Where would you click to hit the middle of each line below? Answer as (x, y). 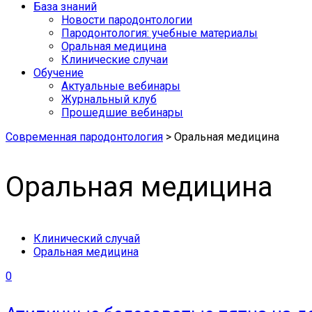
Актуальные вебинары (121, 86)
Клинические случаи (115, 60)
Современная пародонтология (84, 137)
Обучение (58, 73)
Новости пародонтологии (127, 20)
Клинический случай (87, 238)
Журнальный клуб (109, 100)
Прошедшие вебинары (122, 113)
